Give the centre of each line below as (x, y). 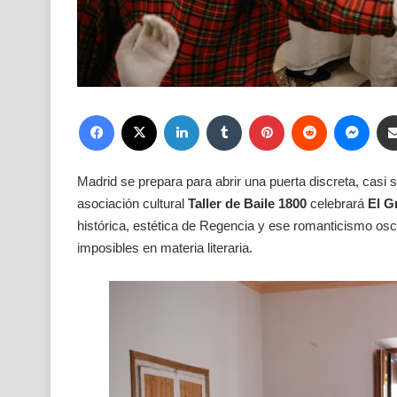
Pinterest (307, 113)
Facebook (139, 113)
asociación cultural (132, 203)
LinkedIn (220, 113)
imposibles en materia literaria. (165, 247)
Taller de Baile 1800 (247, 203)
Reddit (343, 113)
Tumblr (259, 113)
